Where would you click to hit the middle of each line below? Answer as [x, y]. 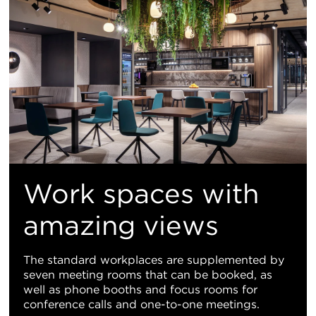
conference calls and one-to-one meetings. [141, 304]
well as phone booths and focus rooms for [140, 289]
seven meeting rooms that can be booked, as [148, 274]
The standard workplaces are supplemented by [154, 260]
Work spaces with [141, 193]
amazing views [121, 225]
